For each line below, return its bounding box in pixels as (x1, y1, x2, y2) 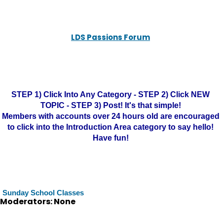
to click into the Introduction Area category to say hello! (7, 123, 214, 131)
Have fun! (92, 134, 129, 142)
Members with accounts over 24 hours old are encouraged (1, 112, 220, 120)
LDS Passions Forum (71, 32, 150, 42)
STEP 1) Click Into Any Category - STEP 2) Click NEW (11, 90, 210, 99)
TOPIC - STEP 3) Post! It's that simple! (40, 101, 181, 110)
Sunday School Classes (2, 188, 84, 197)
